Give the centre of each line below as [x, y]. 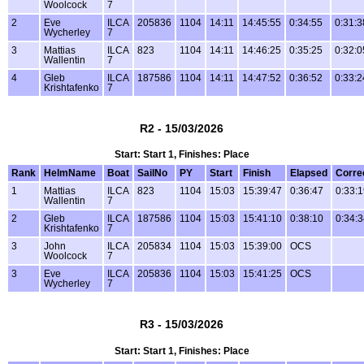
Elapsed [309, 173]
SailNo [152, 173]
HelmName [70, 173]
